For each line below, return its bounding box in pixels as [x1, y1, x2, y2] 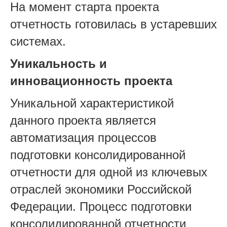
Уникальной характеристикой [10, 96, 174, 110]
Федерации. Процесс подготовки [10, 200, 192, 213]
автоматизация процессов [10, 131, 157, 144]
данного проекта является [10, 113, 156, 127]
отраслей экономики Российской [10, 182, 192, 196]
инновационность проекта [10, 74, 172, 88]
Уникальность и [10, 57, 107, 70]
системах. [10, 34, 66, 48]
